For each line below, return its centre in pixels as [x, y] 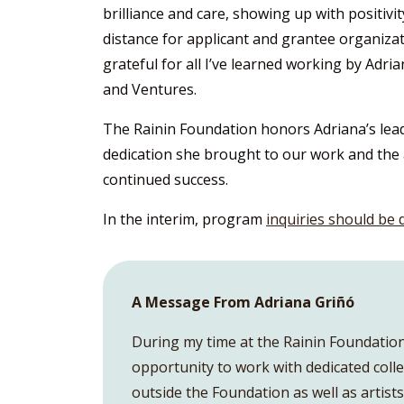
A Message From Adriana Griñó [243, 303]
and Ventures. [150, 90]
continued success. [165, 180]
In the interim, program [184, 220]
